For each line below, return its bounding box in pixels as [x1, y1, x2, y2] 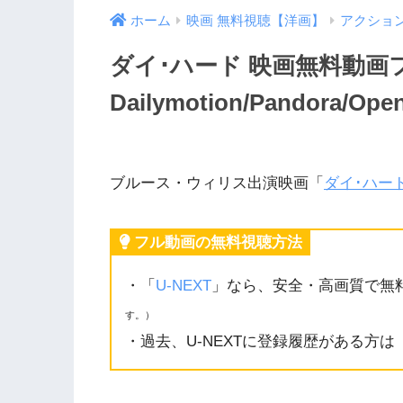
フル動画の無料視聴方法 [134, 234, 302, 252]
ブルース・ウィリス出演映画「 [110, 175, 324, 193]
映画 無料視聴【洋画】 [186, 13, 325, 29]
